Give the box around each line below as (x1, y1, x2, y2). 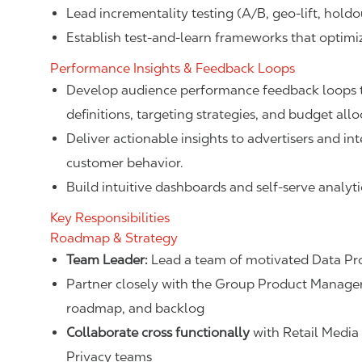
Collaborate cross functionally (66, 325, 250, 340)
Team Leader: (66, 252, 151, 267)
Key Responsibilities (50, 210, 170, 225)
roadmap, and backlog (66, 301, 204, 316)
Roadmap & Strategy (50, 230, 178, 246)
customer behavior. (66, 155, 183, 170)
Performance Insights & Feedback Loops (50, 61, 295, 76)
